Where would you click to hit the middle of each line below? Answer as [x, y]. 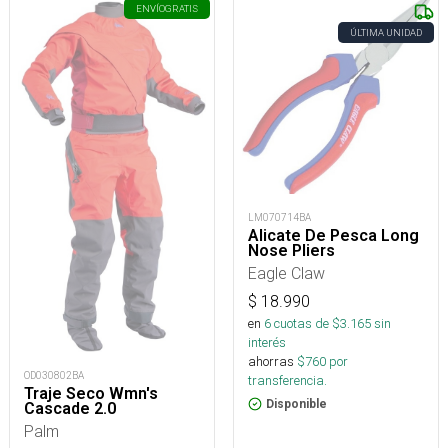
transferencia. [287, 380]
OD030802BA [54, 375]
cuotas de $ [305, 323]
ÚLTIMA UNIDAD [386, 32]
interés [267, 342]
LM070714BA [279, 217]
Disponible [296, 403]
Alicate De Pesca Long [333, 235]
